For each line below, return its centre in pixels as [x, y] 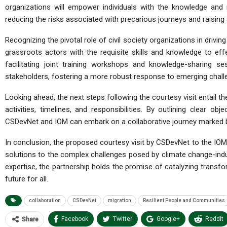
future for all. [27, 179]
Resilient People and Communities [184, 200]
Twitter [123, 219]
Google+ [168, 219]
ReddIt [214, 219]
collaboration [45, 200]
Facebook [75, 219]
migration [120, 200]
